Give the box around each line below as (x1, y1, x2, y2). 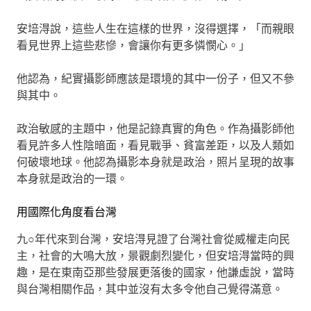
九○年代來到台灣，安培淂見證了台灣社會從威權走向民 (17, 233, 290, 245)
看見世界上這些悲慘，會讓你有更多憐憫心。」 (17, 39, 250, 51)
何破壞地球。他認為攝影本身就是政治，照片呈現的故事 (17, 155, 294, 168)
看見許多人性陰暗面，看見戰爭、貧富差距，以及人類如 (17, 139, 294, 151)
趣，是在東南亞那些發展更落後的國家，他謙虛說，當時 (17, 266, 294, 278)
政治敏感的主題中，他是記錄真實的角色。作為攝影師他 (17, 122, 294, 135)
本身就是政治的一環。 (17, 172, 128, 185)
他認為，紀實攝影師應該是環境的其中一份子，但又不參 (17, 72, 294, 85)
